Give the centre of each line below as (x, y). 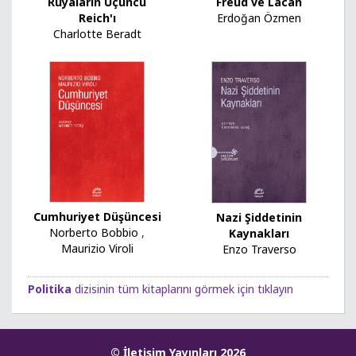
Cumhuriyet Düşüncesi (97, 217)
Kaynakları (259, 233)
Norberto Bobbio (94, 233)
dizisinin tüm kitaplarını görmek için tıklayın (182, 289)
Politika (50, 289)
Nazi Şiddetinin (259, 217)
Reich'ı (97, 18)
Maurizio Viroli (97, 249)
